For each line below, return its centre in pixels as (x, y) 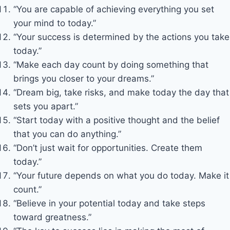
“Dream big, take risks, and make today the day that (121, 92)
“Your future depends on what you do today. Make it (121, 176)
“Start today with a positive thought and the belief (116, 120)
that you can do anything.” (67, 134)
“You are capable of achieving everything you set (113, 9)
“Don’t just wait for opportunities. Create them (108, 148)
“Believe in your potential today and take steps (109, 203)
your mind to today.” (54, 23)
